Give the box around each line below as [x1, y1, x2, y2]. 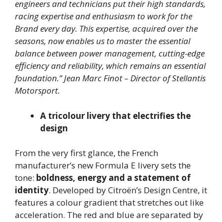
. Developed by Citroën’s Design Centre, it [49, 184, 207, 196]
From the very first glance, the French [15, 147, 158, 159]
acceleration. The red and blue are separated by [15, 209, 203, 221]
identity [15, 184, 49, 196]
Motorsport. [15, 85, 60, 97]
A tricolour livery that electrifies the [40, 110, 191, 121]
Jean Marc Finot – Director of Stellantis [64, 72, 206, 84]
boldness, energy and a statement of [36, 172, 191, 184]
